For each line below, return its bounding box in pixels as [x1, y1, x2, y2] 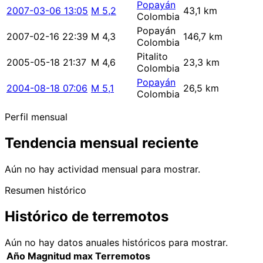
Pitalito [137, 50, 168, 63]
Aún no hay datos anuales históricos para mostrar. [5, 237, 228, 249]
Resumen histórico [5, 184, 86, 197]
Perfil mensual [5, 111, 68, 123]
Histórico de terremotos [5, 208, 168, 225]
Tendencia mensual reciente [5, 134, 198, 152]
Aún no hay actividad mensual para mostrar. [5, 163, 200, 176]
